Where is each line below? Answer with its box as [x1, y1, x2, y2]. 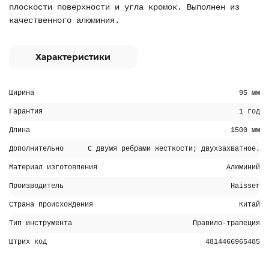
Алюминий [226, 163, 260, 172]
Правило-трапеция [193, 219, 260, 228]
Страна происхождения [9, 201, 93, 209]
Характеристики [35, 52, 110, 62]
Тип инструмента [9, 219, 72, 228]
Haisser [231, 182, 260, 190]
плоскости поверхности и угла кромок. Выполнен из [9, 2, 240, 12]
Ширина [9, 89, 34, 97]
